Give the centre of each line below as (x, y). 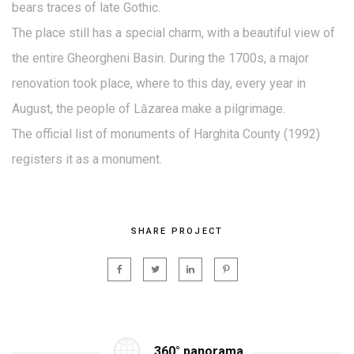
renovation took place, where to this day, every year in (159, 83)
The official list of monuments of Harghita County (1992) (166, 134)
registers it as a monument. (87, 159)
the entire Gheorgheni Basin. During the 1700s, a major (160, 58)
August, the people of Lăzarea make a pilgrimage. (149, 109)
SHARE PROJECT (177, 231)
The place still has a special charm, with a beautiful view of (173, 33)
